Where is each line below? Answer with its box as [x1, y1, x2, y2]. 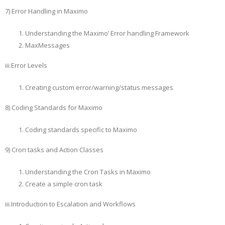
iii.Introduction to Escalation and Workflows [5, 199, 136, 208]
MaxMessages [25, 41, 70, 50]
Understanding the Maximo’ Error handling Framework [25, 29, 189, 38]
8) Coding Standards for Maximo [5, 103, 102, 112]
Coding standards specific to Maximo [25, 125, 137, 134]
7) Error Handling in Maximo [5, 7, 88, 16]
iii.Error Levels [5, 61, 47, 70]
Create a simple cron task [25, 179, 102, 188]
